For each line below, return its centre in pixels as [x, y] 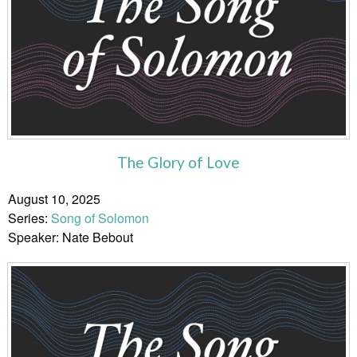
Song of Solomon [100, 218]
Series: [29, 218]
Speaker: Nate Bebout [71, 237]
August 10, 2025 [54, 199]
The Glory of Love [178, 163]
